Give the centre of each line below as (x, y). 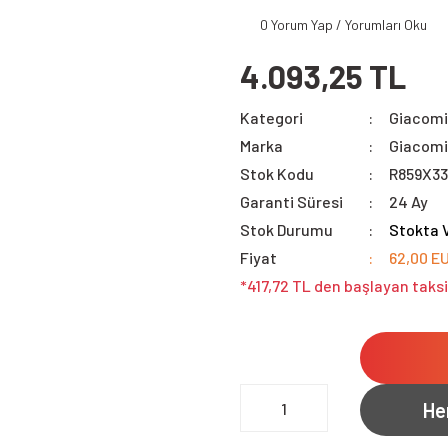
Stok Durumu (286, 229)
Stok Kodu (277, 173)
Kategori (271, 117)
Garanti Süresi (291, 201)
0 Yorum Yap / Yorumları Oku (343, 24)
